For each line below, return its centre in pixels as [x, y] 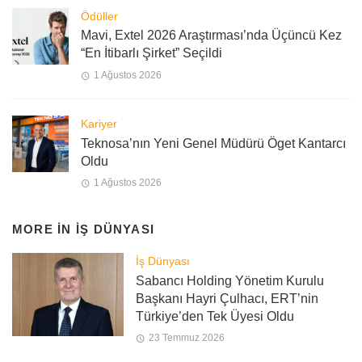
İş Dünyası [162, 261]
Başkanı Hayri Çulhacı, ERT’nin [227, 298]
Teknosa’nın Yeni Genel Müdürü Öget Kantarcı [213, 143]
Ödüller [99, 16]
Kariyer [99, 123]
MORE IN [44, 229]
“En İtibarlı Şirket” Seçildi [152, 53]
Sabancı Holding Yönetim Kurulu [229, 280]
